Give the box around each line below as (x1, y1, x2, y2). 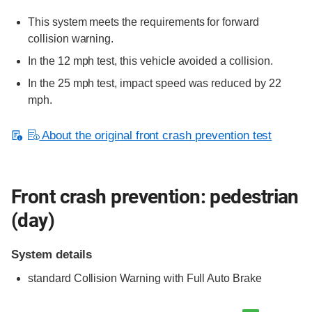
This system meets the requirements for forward (28, 15, 259, 28)
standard (28, 272, 71, 284)
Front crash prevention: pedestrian (11, 185, 299, 209)
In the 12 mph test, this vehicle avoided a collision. (28, 54, 273, 67)
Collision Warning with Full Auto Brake (70, 272, 262, 284)
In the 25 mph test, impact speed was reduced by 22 (28, 77, 281, 89)
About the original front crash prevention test (39, 128, 272, 142)
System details (11, 247, 93, 261)
